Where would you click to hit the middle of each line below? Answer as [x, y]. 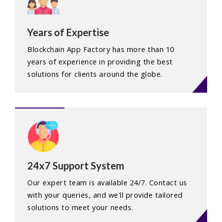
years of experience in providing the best [100, 62]
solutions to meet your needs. [80, 208]
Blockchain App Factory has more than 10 [101, 50]
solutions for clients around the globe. [95, 74]
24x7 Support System [76, 166]
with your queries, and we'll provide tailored [105, 195]
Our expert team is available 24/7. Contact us [107, 183]
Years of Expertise [68, 32]
